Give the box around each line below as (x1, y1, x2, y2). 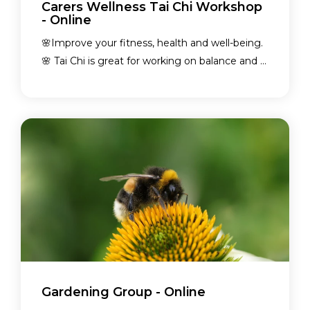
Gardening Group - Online (42, 284, 206, 300)
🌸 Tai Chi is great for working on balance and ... (42, 55, 266, 68)
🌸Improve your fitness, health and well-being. (42, 37, 263, 50)
